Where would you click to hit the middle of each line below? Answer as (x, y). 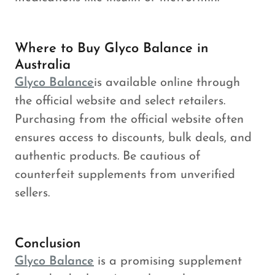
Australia (43, 65)
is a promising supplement (168, 261)
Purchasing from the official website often (129, 120)
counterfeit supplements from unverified (125, 175)
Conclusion (48, 244)
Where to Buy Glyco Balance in (112, 49)
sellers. (32, 193)
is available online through (167, 83)
